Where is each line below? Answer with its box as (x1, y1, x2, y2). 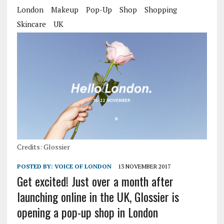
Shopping (144, 4, 177, 14)
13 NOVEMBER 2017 (117, 162, 170, 170)
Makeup (50, 4, 78, 14)
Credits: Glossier (16, 142, 70, 152)
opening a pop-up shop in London (16, 203, 158, 221)
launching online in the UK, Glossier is (16, 187, 179, 206)
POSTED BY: (16, 162, 54, 170)
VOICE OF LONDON (54, 162, 111, 170)
